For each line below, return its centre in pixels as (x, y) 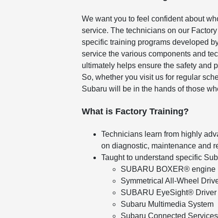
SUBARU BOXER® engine (168, 169)
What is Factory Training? (135, 112)
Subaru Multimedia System (167, 204)
